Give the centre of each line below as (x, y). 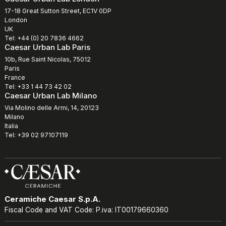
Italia (11, 126)
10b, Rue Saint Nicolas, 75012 (48, 59)
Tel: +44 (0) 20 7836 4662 (44, 38)
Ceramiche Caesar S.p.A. (52, 199)
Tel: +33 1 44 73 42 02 (38, 86)
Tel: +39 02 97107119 (36, 135)
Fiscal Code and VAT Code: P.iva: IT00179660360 (87, 210)
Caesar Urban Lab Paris (47, 47)
